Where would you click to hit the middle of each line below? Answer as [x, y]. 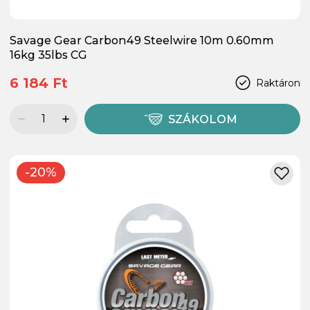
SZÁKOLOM [203, 119]
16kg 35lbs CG [48, 55]
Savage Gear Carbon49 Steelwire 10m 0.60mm [142, 40]
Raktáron [278, 83]
